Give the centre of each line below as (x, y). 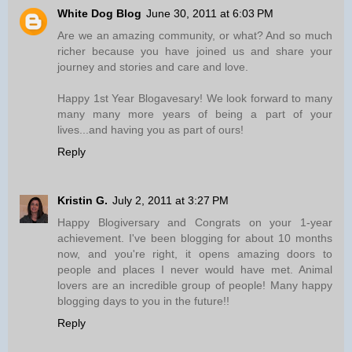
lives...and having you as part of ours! (150, 130)
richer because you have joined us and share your (195, 51)
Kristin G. (82, 201)
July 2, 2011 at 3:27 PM (170, 201)
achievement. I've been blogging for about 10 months (195, 238)
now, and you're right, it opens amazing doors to (195, 254)
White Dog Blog (99, 14)
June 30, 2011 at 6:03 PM (210, 14)
